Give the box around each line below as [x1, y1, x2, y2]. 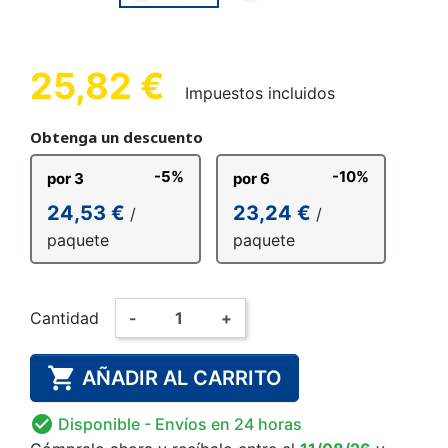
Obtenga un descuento [30, 126, 203, 147]
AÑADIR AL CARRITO [82, 365, 282, 390]
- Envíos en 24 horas [144, 413, 302, 434]
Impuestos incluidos [185, 82, 335, 103]
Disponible [54, 413, 144, 434]
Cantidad [30, 307, 99, 328]
